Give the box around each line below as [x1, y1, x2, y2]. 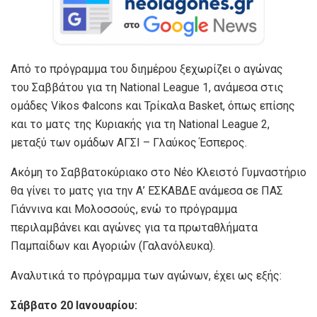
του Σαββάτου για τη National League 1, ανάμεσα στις [11, 80, 284, 94]
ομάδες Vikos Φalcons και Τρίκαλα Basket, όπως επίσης [11, 98, 295, 113]
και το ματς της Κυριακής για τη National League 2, [11, 117, 270, 131]
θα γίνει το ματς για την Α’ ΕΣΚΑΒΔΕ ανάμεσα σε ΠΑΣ [11, 183, 283, 197]
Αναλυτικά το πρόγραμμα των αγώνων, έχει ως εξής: [11, 268, 282, 282]
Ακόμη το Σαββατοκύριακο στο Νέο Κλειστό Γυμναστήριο [11, 165, 306, 179]
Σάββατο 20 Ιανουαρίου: [11, 298, 137, 312]
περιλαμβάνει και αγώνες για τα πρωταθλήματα [11, 220, 258, 234]
